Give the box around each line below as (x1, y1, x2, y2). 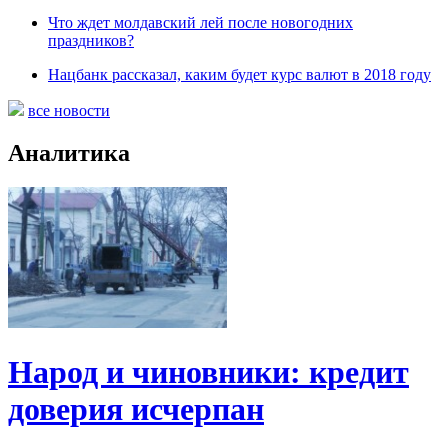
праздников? (48, 32, 134, 50)
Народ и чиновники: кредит (8, 353, 409, 390)
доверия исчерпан (8, 390, 264, 427)
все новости (28, 102, 110, 120)
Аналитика (8, 140, 130, 167)
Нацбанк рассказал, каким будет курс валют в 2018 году (48, 66, 431, 84)
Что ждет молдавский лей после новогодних (48, 14, 353, 32)
